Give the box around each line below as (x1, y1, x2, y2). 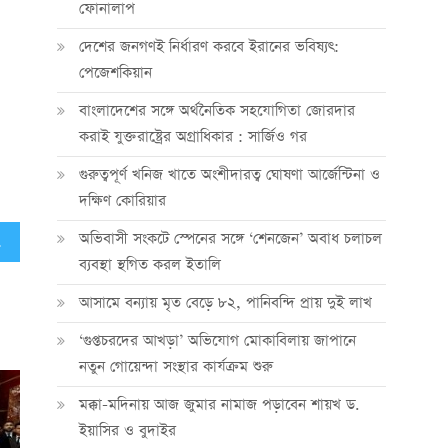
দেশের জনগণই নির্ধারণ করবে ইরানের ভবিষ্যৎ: (78, 36, 339, 57)
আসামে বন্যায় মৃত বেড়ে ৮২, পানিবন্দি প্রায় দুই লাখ (78, 292, 372, 313)
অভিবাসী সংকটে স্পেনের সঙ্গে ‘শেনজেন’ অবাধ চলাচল (78, 228, 382, 249)
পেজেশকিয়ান (78, 62, 152, 83)
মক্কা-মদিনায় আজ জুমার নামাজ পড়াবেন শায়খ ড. (78, 394, 360, 415)
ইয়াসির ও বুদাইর (78, 420, 176, 441)
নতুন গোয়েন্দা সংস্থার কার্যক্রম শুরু (78, 356, 273, 377)
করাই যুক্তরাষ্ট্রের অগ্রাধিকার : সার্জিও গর (78, 126, 307, 147)
